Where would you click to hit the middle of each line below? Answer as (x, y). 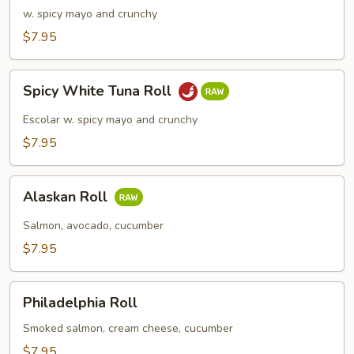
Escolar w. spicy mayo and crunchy (110, 120)
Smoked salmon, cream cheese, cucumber (128, 328)
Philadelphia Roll (80, 303)
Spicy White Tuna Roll (99, 91)
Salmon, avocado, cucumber (93, 226)
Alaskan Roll (67, 197)
